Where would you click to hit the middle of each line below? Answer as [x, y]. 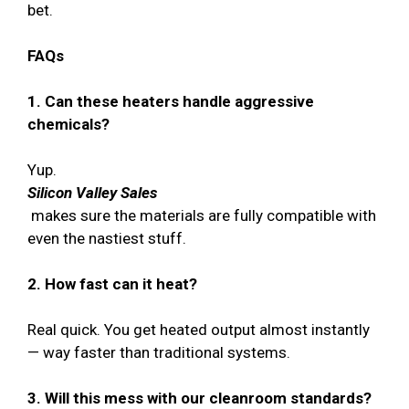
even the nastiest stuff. [107, 238]
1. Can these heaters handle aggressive [171, 101]
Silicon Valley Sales [92, 192]
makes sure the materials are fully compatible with [202, 215]
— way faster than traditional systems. [159, 352]
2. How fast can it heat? [112, 283]
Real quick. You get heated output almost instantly [199, 329]
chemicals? [68, 124]
